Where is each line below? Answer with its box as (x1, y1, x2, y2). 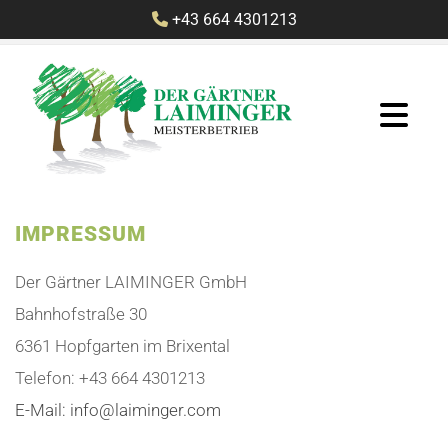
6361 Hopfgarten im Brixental (15, 336, 230, 357)
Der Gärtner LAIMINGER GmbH (15, 272, 247, 293)
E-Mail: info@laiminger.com (15, 400, 221, 421)
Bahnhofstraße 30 (15, 304, 147, 325)
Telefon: (15, 368, 79, 389)
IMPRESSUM (15, 222, 147, 247)
